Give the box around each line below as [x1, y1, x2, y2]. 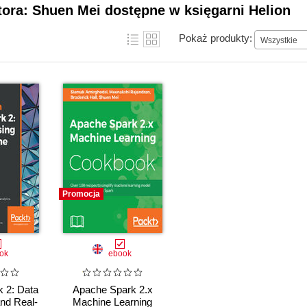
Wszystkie [260, 35, 297, 45]
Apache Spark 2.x [72, 284, 153, 296]
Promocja [62, 189, 100, 199]
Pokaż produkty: [179, 32, 252, 44]
